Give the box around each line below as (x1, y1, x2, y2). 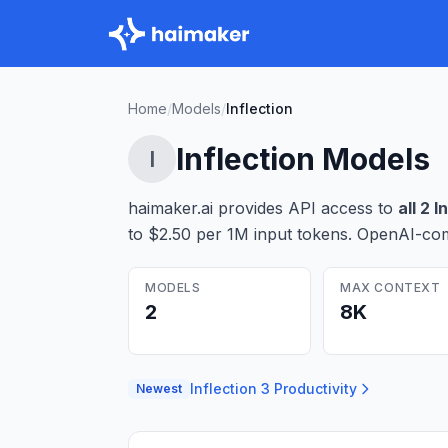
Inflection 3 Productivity (190, 380, 357, 397)
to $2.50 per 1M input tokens (128, 224, 348, 244)
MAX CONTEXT (340, 280, 441, 295)
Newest (136, 381, 182, 396)
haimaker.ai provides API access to (128, 198, 393, 218)
